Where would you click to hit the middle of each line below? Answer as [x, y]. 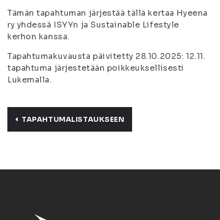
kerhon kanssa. [39, 37]
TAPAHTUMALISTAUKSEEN [73, 119]
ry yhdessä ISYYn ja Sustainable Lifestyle [93, 25]
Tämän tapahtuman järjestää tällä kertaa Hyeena [108, 13]
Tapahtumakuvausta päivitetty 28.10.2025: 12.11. [107, 56]
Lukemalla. [30, 80]
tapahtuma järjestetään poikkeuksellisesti [96, 68]
